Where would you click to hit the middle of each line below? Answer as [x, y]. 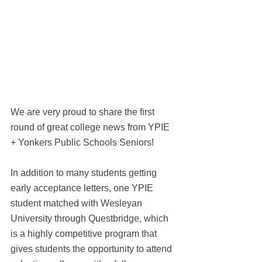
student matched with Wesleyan [77, 203]
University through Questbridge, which [91, 218]
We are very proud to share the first [84, 112]
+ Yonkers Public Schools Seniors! [83, 142]
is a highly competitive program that [85, 234]
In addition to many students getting [85, 173]
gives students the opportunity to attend [92, 249]
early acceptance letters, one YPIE [83, 188]
